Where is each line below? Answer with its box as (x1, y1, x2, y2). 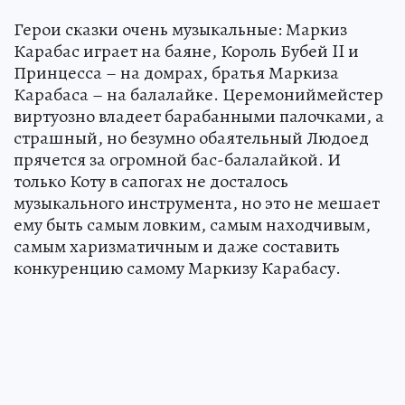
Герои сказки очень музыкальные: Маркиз (14, 17, 347, 42)
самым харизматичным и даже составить (14, 234, 340, 259)
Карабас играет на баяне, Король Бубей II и (14, 39, 359, 63)
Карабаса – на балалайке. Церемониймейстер (14, 82, 383, 107)
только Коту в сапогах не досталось (14, 169, 288, 193)
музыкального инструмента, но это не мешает (14, 191, 380, 215)
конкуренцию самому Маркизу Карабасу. (14, 256, 341, 280)
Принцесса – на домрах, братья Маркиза (14, 61, 339, 85)
